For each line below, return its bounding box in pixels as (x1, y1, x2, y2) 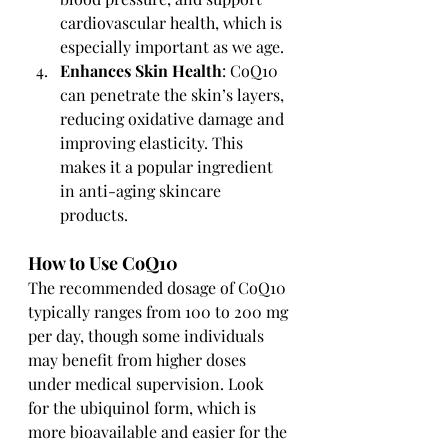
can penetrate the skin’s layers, (60, 84, 288, 105)
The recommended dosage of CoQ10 (28, 277, 290, 298)
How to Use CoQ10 (28, 251, 178, 275)
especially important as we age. (60, 36, 284, 57)
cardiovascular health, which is (60, 12, 286, 33)
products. (60, 204, 128, 225)
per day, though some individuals (28, 325, 268, 346)
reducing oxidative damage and (60, 108, 288, 129)
